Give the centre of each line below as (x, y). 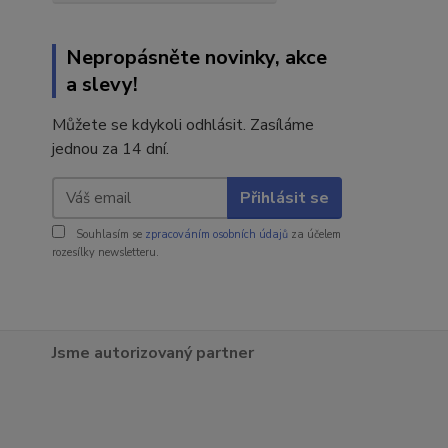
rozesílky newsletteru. (105, 252)
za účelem (314, 234)
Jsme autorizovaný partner (153, 353)
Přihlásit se (284, 197)
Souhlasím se (109, 234)
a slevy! (102, 84)
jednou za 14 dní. (110, 149)
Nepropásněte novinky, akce (196, 57)
